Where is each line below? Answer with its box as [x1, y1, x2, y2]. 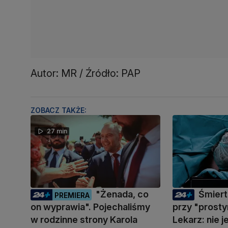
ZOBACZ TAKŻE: [31, 105, 87, 115]
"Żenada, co [96, 188, 149, 199]
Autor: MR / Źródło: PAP [31, 67, 140, 79]
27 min [47, 127, 67, 135]
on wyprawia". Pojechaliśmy [31, 201, 150, 212]
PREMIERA [54, 190, 90, 199]
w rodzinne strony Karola [31, 214, 137, 225]
